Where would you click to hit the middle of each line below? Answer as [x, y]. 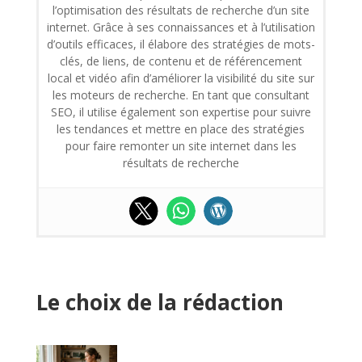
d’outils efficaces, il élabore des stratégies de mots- [181, 44]
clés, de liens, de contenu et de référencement [181, 61]
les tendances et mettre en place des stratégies [181, 128]
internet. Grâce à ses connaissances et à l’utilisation [181, 27]
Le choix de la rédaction [160, 302]
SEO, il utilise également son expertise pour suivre [181, 112]
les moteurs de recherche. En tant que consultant [181, 95]
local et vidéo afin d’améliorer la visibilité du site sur [181, 78]
